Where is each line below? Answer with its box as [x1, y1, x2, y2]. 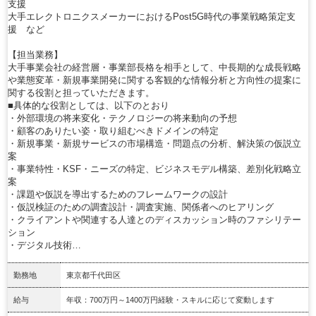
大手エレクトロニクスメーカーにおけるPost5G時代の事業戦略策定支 [8, 11, 296, 22]
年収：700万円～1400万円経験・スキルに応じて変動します [66, 295, 274, 304]
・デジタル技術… [8, 239, 81, 250]
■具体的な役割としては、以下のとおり [8, 99, 169, 111]
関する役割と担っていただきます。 [8, 87, 154, 98]
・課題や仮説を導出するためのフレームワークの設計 [8, 188, 228, 200]
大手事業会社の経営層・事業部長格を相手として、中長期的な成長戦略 [8, 61, 301, 73]
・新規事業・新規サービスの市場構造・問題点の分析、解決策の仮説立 [8, 138, 301, 149]
